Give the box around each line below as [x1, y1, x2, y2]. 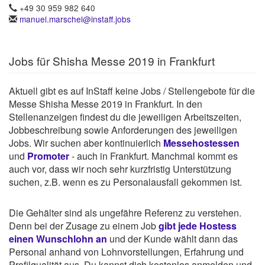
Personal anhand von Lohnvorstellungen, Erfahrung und [9, 245, 244, 259]
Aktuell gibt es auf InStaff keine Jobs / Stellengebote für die [9, 84, 255, 98]
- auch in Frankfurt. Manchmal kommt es [69, 149, 238, 163]
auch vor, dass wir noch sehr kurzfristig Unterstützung [9, 162, 231, 176]
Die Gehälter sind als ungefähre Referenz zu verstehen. [9, 206, 241, 220]
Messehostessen [163, 136, 240, 150]
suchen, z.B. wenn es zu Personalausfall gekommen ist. [9, 175, 242, 189]
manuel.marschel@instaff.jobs [20, 13, 131, 25]
